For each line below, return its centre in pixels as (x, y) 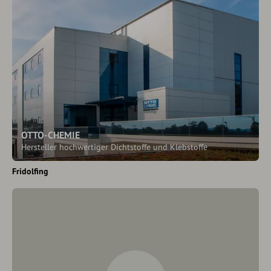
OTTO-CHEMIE (51, 135)
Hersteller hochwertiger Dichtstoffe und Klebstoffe (114, 147)
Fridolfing (30, 171)
